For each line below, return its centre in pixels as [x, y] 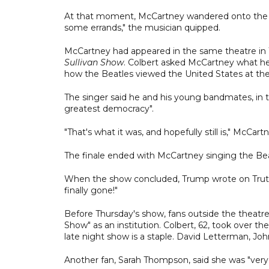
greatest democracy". [109, 108]
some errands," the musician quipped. [142, 27]
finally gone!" [91, 190]
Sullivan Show [94, 62]
